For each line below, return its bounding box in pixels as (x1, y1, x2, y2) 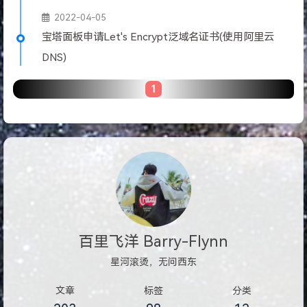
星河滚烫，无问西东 (110, 256, 197, 267)
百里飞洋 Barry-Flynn (79, 233, 228, 250)
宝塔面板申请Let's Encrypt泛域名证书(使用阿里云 (42, 31, 274, 42)
